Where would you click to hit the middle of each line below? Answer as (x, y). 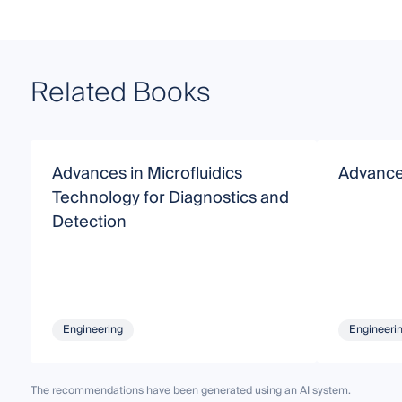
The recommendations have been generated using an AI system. (190, 390)
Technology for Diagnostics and (170, 197)
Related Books (120, 93)
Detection (89, 222)
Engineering (92, 329)
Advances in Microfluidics (147, 173)
